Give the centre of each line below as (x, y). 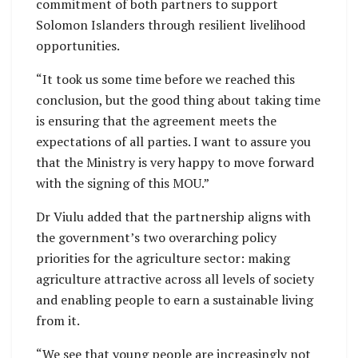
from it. (58, 321)
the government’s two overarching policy (156, 238)
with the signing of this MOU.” (123, 183)
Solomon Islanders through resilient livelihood (171, 25)
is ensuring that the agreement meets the (156, 121)
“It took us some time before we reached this (165, 80)
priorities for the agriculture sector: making (163, 259)
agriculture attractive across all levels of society (175, 279)
